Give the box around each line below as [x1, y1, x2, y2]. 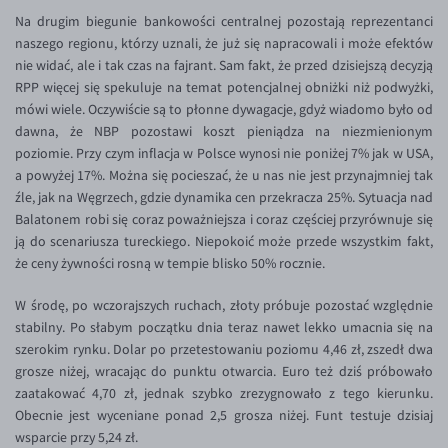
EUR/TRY [55, 167, 106, 184]
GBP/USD [55, 233, 109, 250]
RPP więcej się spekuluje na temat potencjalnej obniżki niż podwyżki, [15, 79, 433, 96]
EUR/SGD [55, 134, 109, 151]
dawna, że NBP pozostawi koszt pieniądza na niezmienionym [15, 123, 433, 140]
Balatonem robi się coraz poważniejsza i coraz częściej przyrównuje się [15, 211, 433, 228]
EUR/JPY [55, 35, 106, 52]
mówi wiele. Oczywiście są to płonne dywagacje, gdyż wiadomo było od [15, 101, 433, 118]
